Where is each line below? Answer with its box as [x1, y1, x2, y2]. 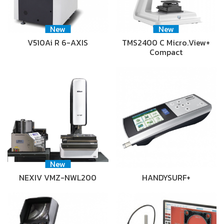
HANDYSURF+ [141, 171, 190, 183]
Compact [149, 46, 183, 58]
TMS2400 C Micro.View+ [122, 36, 210, 49]
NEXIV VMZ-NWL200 [19, 171, 97, 183]
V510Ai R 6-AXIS [27, 36, 88, 49]
